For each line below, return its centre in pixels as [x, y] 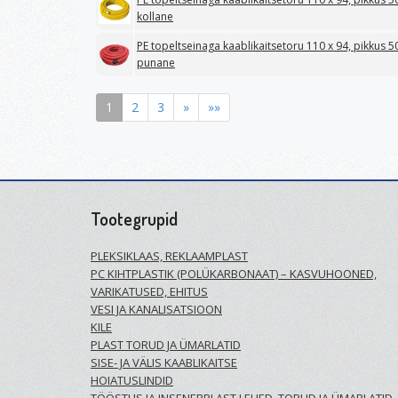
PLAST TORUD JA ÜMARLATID [166, 345]
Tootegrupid [134, 219]
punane [156, 62]
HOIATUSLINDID [132, 380]
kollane [155, 16]
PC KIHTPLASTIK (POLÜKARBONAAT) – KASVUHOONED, [234, 274]
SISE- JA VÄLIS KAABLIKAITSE [164, 362]
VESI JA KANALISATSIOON [156, 309]
